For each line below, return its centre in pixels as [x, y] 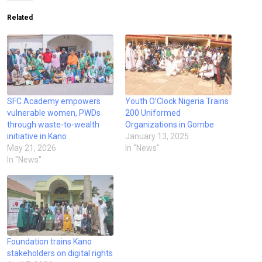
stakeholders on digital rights [60, 254]
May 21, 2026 [32, 148]
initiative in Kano [37, 137]
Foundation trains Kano [49, 242]
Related [20, 18]
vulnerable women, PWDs [54, 113]
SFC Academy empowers [54, 101]
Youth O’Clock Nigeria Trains [177, 101]
